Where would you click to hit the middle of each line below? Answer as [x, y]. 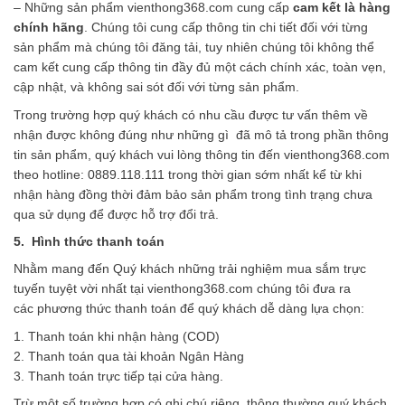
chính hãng [49, 28]
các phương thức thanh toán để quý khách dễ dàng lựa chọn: [189, 309]
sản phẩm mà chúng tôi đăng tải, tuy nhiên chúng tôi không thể [194, 47]
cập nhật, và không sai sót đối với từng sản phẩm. [156, 87]
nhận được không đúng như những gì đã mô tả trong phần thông [201, 134]
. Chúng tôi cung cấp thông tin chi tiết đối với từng [226, 28]
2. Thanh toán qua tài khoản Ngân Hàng [129, 356]
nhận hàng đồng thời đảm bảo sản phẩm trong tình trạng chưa [193, 194]
